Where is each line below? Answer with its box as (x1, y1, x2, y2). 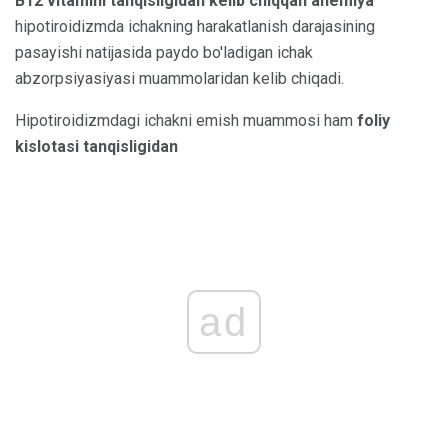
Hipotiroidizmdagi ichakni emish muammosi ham (15, 110, 357, 130)
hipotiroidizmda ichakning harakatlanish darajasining (15, 16, 375, 36)
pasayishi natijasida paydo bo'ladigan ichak (15, 42, 313, 62)
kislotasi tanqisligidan (15, 136, 178, 156)
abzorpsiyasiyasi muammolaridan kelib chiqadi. (15, 68, 344, 88)
